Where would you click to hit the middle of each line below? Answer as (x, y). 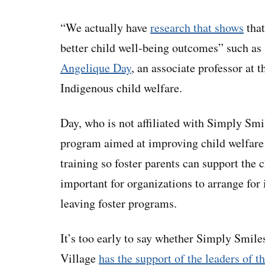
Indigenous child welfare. (121, 88)
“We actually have (105, 28)
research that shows (197, 28)
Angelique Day (96, 68)
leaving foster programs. (119, 203)
